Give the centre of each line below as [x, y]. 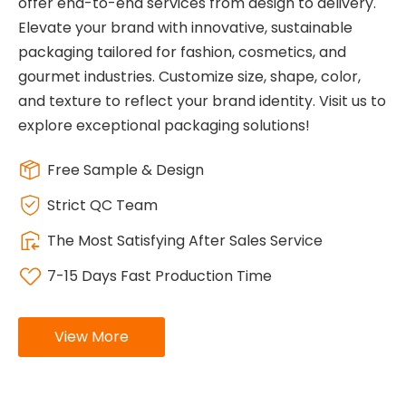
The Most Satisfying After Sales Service [185, 241]
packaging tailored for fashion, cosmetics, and [182, 53]
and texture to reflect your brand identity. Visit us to [202, 101]
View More [92, 337]
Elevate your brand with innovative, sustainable [185, 28]
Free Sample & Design [126, 170]
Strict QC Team [102, 206]
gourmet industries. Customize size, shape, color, [189, 77]
